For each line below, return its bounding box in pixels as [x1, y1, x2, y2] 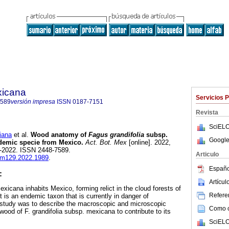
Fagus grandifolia [88, 131, 144, 139]
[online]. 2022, [127, 139, 171, 147]
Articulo [196, 151, 219, 158]
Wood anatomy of [29, 131, 88, 139]
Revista [196, 109, 218, 116]
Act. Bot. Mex [83, 139, 127, 147]
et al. [12, 131, 29, 139]
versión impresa [11, 98, 55, 105]
